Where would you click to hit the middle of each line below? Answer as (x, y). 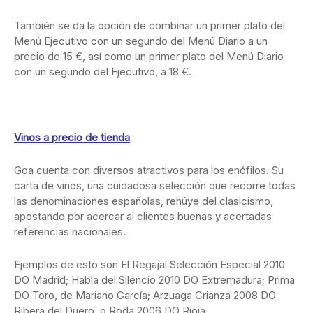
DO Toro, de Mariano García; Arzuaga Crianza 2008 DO (145, 295)
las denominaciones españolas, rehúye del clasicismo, (144, 201)
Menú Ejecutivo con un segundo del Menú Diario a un (141, 41)
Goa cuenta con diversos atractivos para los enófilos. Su (149, 170)
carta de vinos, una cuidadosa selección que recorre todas (155, 185)
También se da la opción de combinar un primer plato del (150, 25)
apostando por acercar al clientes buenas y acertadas (143, 216)
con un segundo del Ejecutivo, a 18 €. (103, 71)
